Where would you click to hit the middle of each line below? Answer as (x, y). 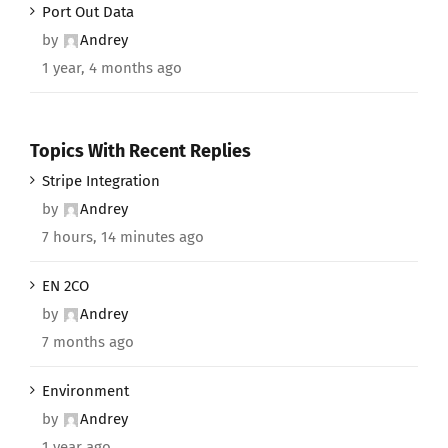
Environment (85, 391)
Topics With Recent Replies (140, 150)
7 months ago (88, 342)
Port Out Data (88, 11)
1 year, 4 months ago (112, 67)
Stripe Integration (101, 181)
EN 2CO (65, 286)
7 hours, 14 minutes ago (123, 237)
